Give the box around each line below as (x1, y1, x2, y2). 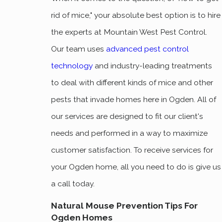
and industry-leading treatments (93, 60, 213, 70)
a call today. (51, 178, 95, 188)
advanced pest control (106, 44, 189, 54)
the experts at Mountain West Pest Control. (51, 27, 208, 37)
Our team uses (51, 44, 107, 54)
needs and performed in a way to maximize (51, 128, 208, 138)
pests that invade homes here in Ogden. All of (51, 94, 217, 104)
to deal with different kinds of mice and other (51, 77, 214, 87)
